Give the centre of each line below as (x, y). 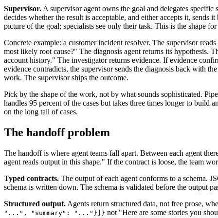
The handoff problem (57, 133)
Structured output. (35, 203)
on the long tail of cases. (41, 112)
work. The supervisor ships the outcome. (66, 78)
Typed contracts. (31, 178)
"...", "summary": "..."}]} (54, 213)
